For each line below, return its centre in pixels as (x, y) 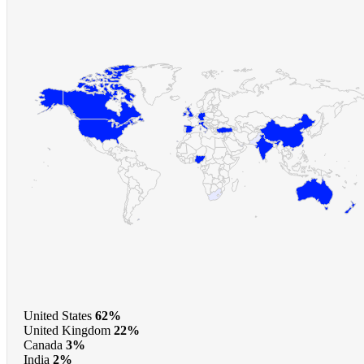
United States (58, 316)
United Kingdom (67, 331)
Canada (43, 345)
